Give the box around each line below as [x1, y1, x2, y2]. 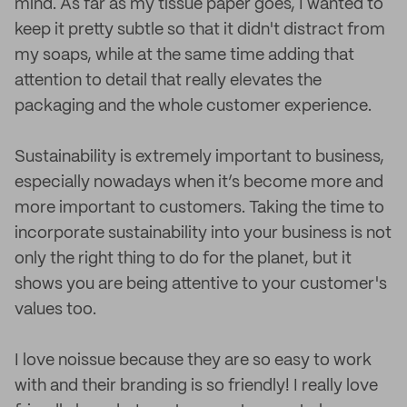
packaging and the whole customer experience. [15, 98, 372, 114]
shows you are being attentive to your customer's [15, 276, 387, 293]
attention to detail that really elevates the [15, 73, 322, 89]
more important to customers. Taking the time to [15, 200, 384, 216]
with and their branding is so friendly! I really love [15, 378, 378, 394]
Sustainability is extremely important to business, [15, 149, 384, 165]
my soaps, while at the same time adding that [15, 47, 354, 64]
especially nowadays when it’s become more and [15, 174, 383, 191]
